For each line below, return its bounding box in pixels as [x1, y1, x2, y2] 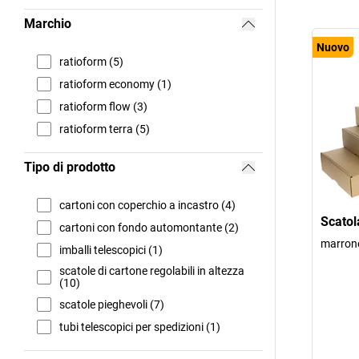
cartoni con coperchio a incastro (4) [59, 198, 236, 212]
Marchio [24, 16, 71, 32]
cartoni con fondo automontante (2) [59, 220, 239, 234]
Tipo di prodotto [24, 159, 115, 175]
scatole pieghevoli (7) [59, 297, 164, 311]
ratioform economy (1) [59, 77, 171, 91]
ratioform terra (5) [59, 122, 150, 135]
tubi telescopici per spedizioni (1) [59, 320, 220, 333]
